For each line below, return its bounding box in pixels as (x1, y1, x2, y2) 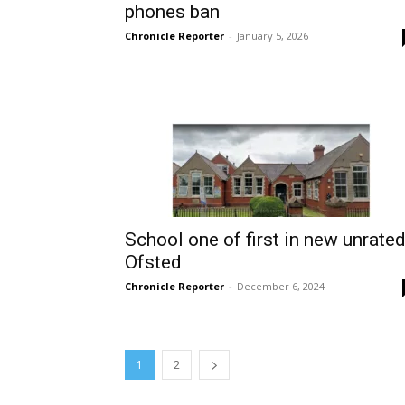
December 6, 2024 (237, 279, 325, 294)
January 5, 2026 (237, 29, 308, 43)
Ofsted (125, 251, 182, 274)
